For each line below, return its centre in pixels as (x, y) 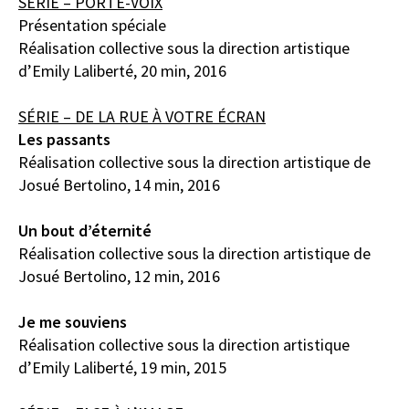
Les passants (64, 139)
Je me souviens (73, 322)
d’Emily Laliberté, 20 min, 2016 (122, 70)
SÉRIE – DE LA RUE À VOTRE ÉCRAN (142, 116)
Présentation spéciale (92, 25)
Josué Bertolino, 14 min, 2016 (119, 184)
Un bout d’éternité (85, 231)
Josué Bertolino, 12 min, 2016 (119, 277)
